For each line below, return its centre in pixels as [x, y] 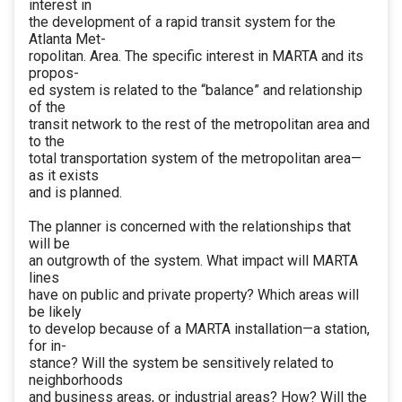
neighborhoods [76, 380]
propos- [54, 74]
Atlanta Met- [67, 39]
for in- [48, 346]
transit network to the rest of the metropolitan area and [199, 125]
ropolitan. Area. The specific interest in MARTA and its [196, 57]
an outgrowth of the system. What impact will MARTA [193, 261]
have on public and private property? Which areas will [194, 295]
